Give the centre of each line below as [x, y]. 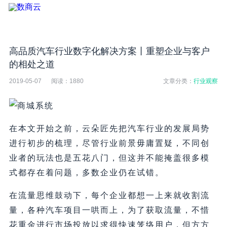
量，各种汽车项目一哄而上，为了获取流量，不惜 [109, 210]
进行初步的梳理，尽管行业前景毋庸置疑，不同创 [109, 143]
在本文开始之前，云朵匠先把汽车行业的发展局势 [109, 129]
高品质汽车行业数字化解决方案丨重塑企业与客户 [109, 51]
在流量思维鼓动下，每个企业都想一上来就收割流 [109, 196]
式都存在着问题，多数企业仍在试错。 [86, 173]
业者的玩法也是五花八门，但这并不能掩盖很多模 [109, 158]
